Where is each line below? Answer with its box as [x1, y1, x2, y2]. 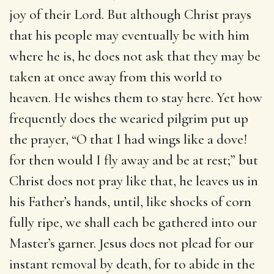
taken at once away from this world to [9, 68, 222, 86]
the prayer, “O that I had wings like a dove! [9, 130, 247, 148]
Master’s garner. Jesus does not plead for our [9, 234, 254, 252]
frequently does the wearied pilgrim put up [9, 109, 248, 127]
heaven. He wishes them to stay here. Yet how [9, 89, 262, 106]
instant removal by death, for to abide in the [9, 255, 255, 273]
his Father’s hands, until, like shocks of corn [9, 193, 251, 210]
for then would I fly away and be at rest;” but [9, 151, 258, 169]
